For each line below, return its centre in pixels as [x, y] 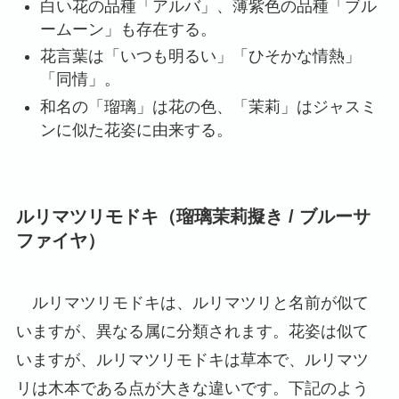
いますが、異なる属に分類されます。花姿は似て [192, 331]
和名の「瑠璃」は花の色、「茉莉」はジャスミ [208, 106]
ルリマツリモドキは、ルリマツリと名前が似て [192, 302]
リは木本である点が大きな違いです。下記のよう [192, 388]
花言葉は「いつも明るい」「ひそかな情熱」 [200, 57]
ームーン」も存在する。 [128, 29]
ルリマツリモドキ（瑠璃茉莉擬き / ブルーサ [193, 217]
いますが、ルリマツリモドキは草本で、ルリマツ [192, 359]
